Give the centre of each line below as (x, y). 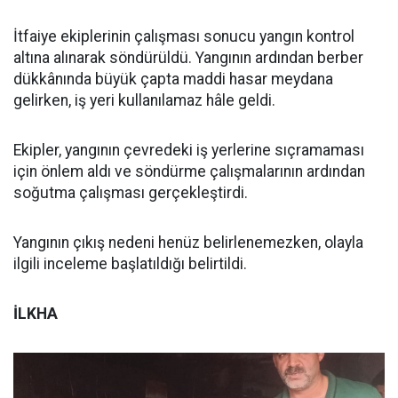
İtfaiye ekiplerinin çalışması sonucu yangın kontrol (184, 36)
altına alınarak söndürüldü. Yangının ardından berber (188, 58)
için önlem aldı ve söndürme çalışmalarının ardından (189, 171)
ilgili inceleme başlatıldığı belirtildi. (130, 264)
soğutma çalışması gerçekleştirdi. (131, 193)
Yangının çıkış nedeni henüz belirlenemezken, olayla (188, 243)
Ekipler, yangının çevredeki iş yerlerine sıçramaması (189, 150)
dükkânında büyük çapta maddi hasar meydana (173, 79)
